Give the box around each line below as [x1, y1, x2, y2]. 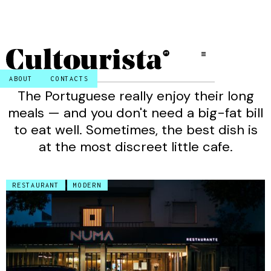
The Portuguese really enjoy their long [17, 87, 254, 105]
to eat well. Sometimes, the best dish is [13, 121, 258, 139]
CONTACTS [51, 75, 89, 82]
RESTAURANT [12, 181, 59, 189]
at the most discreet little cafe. [38, 138, 233, 155]
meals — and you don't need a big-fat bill [8, 104, 263, 122]
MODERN [73, 181, 102, 189]
